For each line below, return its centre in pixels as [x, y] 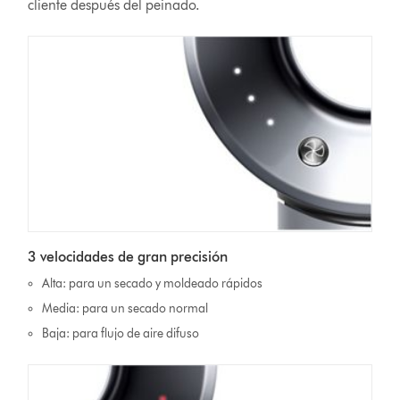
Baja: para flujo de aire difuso [120, 334]
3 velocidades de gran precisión [128, 257]
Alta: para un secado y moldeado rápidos [152, 284]
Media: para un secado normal [125, 309]
